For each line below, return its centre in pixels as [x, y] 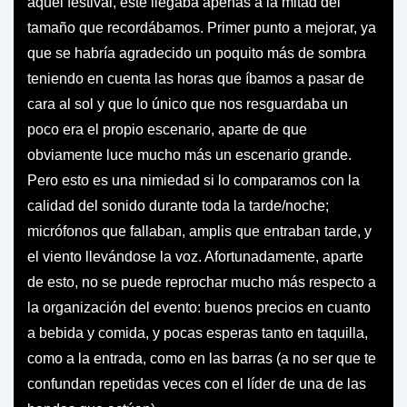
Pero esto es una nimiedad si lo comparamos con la [194, 180]
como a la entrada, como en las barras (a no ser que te [202, 358]
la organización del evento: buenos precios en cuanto [199, 307]
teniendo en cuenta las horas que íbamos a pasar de [196, 78]
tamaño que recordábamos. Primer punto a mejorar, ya [202, 27]
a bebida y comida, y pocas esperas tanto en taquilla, [198, 333]
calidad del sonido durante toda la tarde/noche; [178, 205]
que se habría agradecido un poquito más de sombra [197, 53]
